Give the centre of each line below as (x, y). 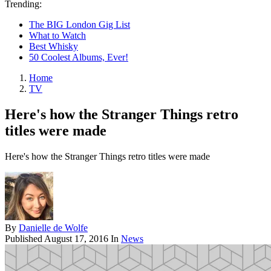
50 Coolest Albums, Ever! (79, 57)
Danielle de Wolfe (53, 227)
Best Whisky (54, 46)
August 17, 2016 (76, 238)
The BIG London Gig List (80, 24)
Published (24, 238)
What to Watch (57, 35)
